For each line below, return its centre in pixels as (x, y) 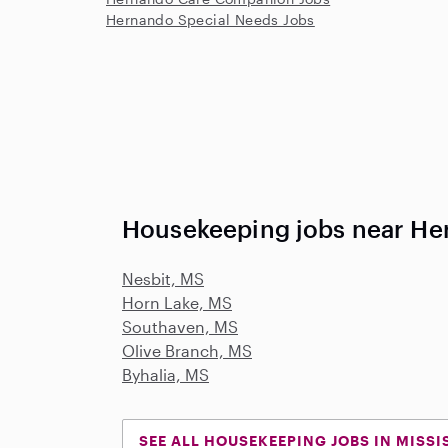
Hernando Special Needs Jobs (210, 19)
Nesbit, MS (163, 278)
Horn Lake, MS (177, 302)
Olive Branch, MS (187, 350)
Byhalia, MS (165, 374)
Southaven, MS (180, 326)
